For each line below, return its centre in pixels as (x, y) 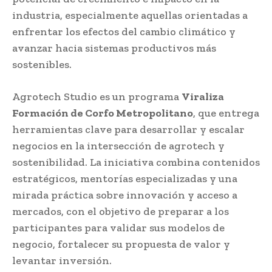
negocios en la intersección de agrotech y (118, 145)
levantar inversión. (62, 260)
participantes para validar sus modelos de (118, 227)
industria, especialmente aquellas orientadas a (130, 15)
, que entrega (226, 113)
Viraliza (203, 96)
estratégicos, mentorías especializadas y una (125, 178)
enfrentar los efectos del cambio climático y (124, 31)
